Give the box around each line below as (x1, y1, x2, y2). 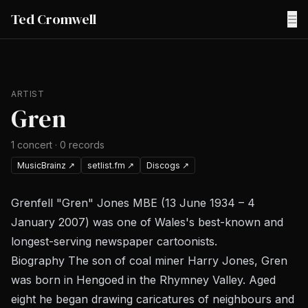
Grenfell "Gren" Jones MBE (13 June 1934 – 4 (11, 196, 255, 210)
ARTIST (11, 89, 45, 99)
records (69, 139, 104, 151)
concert (17, 139, 52, 151)
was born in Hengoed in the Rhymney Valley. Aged (11, 273, 276, 287)
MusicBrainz (17, 160, 66, 170)
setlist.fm (87, 160, 125, 170)
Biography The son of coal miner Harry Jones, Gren (11, 254, 287, 267)
